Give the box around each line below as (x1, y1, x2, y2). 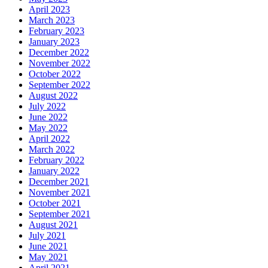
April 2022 (29, 133, 70, 144)
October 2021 (29, 197, 81, 208)
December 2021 (29, 176, 89, 187)
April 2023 (29, 4, 70, 14)
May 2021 (29, 251, 68, 262)
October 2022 (29, 68, 81, 79)
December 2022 (29, 47, 89, 57)
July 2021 (29, 230, 66, 240)
